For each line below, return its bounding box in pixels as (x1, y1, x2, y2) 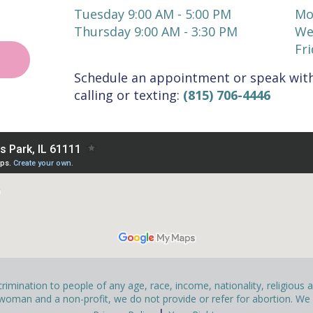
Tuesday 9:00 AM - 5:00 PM (73, 6, 231, 22)
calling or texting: (73, 87, 183, 103)
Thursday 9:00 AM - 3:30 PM (73, 23, 238, 40)
